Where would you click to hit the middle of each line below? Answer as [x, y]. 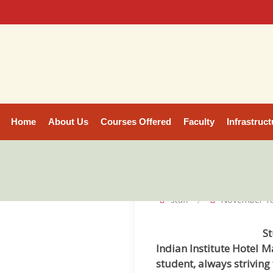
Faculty [199, 122]
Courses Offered [136, 122]
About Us [68, 122]
